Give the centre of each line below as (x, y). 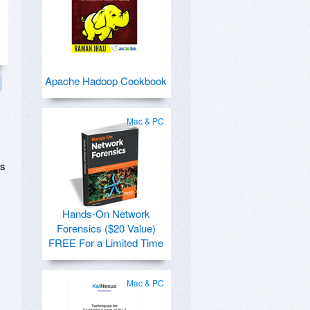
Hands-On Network (106, 213)
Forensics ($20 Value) (106, 228)
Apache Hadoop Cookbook (106, 81)
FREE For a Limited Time (106, 243)
